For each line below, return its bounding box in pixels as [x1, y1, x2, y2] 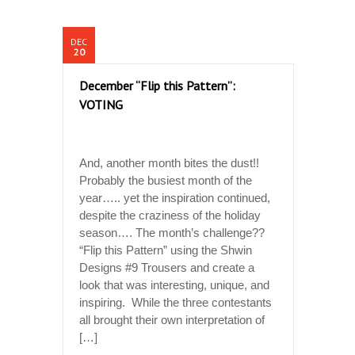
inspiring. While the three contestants [79, 295, 272, 309]
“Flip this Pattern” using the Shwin [79, 242, 252, 257]
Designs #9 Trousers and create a [79, 260, 254, 274]
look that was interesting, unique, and [79, 277, 269, 292]
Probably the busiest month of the [79, 173, 252, 187]
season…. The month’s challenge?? [79, 225, 265, 239]
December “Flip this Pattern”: [79, 77, 235, 94]
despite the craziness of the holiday [79, 208, 261, 222]
